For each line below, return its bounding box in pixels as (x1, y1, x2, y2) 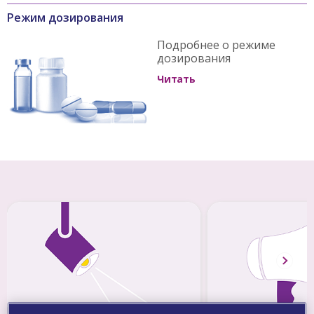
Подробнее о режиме (157, 37, 275, 53)
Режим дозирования (7, 10, 123, 25)
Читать (157, 72, 196, 86)
